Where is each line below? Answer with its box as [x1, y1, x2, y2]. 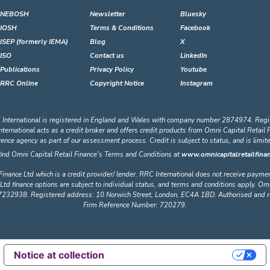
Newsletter [90, 10, 126, 19]
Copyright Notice [90, 79, 145, 88]
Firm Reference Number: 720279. [83, 201, 187, 210]
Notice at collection [14, 249, 105, 261]
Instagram [180, 79, 213, 88]
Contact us [90, 51, 125, 60]
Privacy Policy [90, 65, 134, 74]
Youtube [180, 65, 207, 74]
